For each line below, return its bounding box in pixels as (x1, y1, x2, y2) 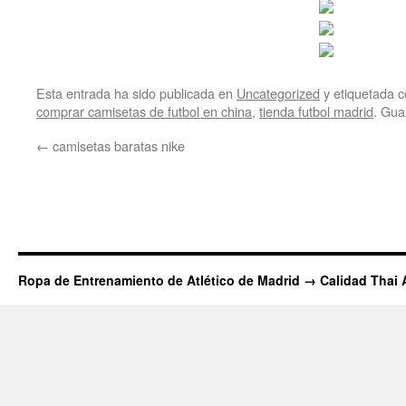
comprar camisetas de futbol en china (36, 101, 252, 121)
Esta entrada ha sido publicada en (36, 83, 237, 102)
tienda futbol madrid (259, 101, 373, 121)
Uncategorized (237, 83, 320, 102)
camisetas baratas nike (49, 136, 185, 155)
